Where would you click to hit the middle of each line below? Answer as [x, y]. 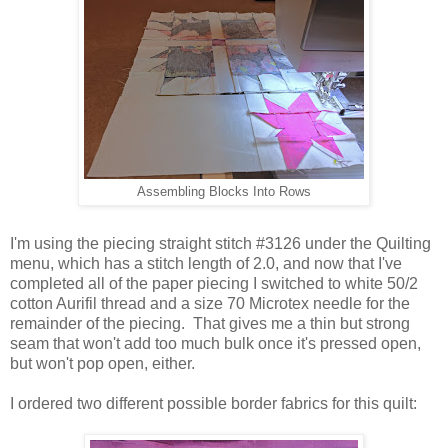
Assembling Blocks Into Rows [224, 191]
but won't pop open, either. [102, 363]
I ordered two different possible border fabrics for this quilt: [213, 403]
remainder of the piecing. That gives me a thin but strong [210, 323]
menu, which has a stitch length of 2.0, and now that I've [206, 263]
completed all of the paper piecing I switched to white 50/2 [214, 283]
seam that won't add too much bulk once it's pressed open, [215, 343]
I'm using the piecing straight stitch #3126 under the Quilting [220, 243]
